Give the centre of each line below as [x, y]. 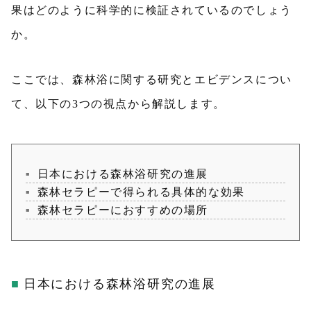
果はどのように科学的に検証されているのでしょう [152, 10]
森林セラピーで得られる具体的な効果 [141, 192]
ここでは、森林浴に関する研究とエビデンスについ [152, 79]
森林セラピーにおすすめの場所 [123, 210]
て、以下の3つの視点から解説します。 [118, 104]
